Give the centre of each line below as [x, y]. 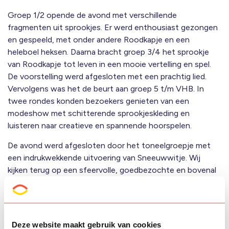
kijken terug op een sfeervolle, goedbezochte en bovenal [112, 170]
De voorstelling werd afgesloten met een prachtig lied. [107, 76]
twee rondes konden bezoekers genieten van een [98, 101]
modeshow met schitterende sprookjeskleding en [99, 113]
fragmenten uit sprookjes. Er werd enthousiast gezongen [113, 27]
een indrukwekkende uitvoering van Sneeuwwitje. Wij [104, 158]
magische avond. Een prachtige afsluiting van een [98, 182]
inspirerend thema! [42, 194]
